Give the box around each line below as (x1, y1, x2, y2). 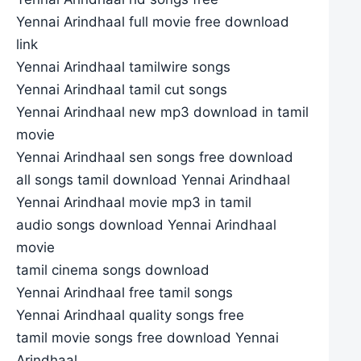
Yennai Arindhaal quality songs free (16, 306, 244, 323)
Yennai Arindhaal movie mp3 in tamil (16, 193, 251, 210)
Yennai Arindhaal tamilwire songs (16, 58, 230, 75)
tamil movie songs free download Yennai (16, 329, 279, 346)
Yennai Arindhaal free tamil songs (16, 284, 233, 301)
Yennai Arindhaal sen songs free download (16, 148, 293, 165)
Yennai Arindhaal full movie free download (16, 13, 289, 30)
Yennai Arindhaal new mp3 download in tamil (16, 103, 309, 120)
